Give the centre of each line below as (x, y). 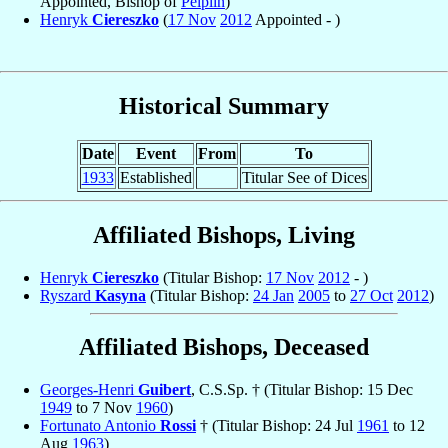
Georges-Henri (89, 390)
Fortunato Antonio (100, 426)
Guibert (164, 390)
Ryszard (67, 295)
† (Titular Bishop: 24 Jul (276, 426)
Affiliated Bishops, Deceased (224, 347)
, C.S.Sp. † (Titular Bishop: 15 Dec (302, 390)
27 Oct (371, 295)
